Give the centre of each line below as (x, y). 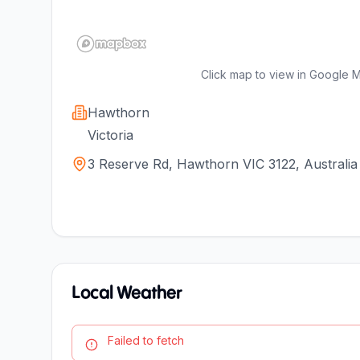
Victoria (110, 135)
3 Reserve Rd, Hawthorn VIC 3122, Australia (223, 164)
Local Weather (127, 293)
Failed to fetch (146, 340)
